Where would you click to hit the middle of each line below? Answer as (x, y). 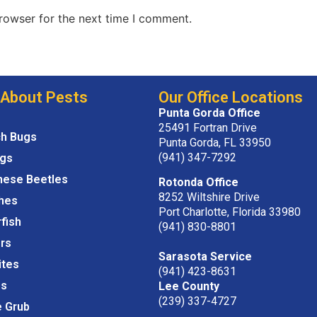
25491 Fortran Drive (208, 128)
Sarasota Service (205, 257)
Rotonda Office (198, 183)
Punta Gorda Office (209, 113)
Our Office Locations (231, 98)
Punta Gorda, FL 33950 (215, 143)
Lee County (189, 287)
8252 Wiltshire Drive (209, 197)
